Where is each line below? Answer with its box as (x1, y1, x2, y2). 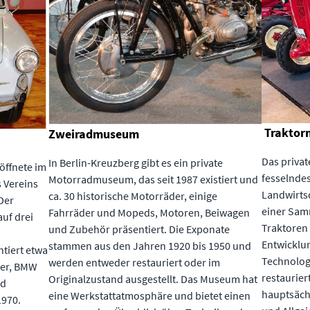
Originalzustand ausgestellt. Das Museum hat (48, 272, 257, 286)
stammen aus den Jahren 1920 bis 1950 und (48, 239, 251, 253)
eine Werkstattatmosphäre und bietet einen (48, 289, 250, 303)
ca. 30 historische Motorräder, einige (48, 189, 217, 203)
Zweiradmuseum (48, 126, 142, 143)
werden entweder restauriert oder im (48, 255, 220, 270)
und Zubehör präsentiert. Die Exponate (48, 222, 230, 237)
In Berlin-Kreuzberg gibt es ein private (48, 156, 223, 170)
